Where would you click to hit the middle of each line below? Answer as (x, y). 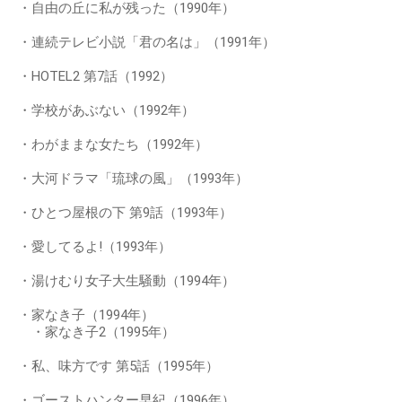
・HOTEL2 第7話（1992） (96, 76)
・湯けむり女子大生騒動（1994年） (127, 280)
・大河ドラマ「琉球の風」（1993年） (133, 178)
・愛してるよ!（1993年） (95, 246)
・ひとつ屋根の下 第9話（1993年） (125, 212)
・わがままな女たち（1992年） (113, 144)
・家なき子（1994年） (86, 315)
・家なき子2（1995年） (96, 332)
